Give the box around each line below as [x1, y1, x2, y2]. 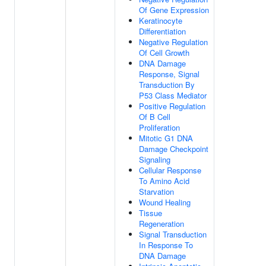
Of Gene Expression [139, 4, 209, 15]
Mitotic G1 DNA [139, 132, 193, 144]
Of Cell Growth [139, 47, 189, 58]
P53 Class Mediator [139, 90, 207, 101]
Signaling [139, 154, 170, 165]
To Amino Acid [139, 175, 189, 186]
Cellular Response [139, 164, 201, 176]
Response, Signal [139, 68, 199, 80]
